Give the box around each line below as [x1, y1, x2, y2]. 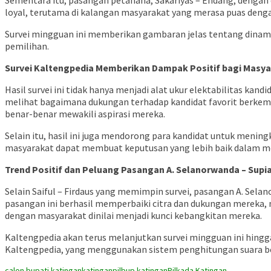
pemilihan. [5, 40, 49, 53]
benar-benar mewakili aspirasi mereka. [5, 108, 165, 120]
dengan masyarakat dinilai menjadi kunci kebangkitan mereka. [5, 209, 262, 222]
